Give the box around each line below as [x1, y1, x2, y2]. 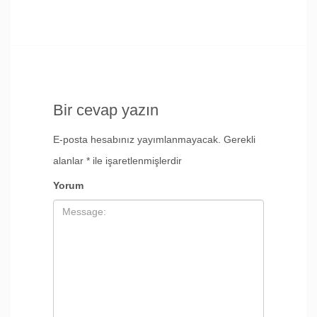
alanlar [53, 155, 86, 166]
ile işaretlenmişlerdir [90, 155, 182, 166]
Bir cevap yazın [53, 101, 158, 119]
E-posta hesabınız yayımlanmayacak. [53, 134, 221, 145]
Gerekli [221, 134, 255, 145]
